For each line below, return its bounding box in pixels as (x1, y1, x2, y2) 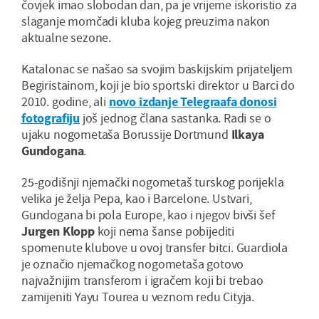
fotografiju (21, 110, 80, 127)
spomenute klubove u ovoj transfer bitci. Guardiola (21, 239, 288, 256)
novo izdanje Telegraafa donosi (108, 93, 277, 110)
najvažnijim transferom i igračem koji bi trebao (21, 272, 263, 289)
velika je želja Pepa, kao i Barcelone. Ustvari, (21, 190, 252, 207)
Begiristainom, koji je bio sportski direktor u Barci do (21, 77, 296, 94)
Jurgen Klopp (21, 223, 95, 240)
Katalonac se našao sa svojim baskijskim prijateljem (21, 61, 293, 78)
